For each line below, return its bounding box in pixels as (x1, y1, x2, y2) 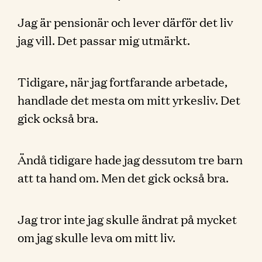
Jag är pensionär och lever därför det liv (18, 13, 233, 30)
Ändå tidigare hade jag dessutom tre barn (18, 151, 243, 167)
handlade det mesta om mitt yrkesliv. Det (18, 91, 240, 108)
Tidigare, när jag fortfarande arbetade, (18, 73, 227, 89)
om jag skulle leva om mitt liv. (18, 229, 175, 245)
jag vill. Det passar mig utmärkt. (18, 32, 190, 48)
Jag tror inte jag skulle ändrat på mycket (18, 211, 237, 227)
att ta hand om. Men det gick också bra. (18, 169, 229, 185)
